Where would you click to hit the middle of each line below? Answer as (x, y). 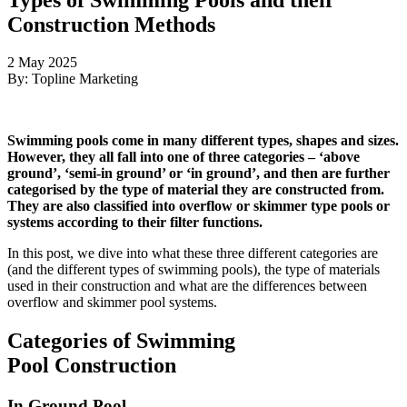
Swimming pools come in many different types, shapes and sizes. (203, 141)
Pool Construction (92, 366)
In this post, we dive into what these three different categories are (193, 253)
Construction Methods (111, 24)
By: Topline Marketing (73, 79)
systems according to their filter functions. (135, 223)
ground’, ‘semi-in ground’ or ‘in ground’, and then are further (199, 174)
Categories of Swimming (121, 341)
